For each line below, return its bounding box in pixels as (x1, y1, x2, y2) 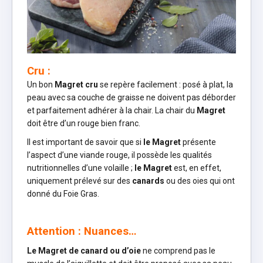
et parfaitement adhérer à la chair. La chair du (27, 105, 197, 115)
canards (132, 176, 164, 186)
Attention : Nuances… (27, 224, 136, 238)
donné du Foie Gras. (27, 188, 99, 198)
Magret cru (55, 79, 98, 89)
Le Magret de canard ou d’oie (27, 245, 141, 255)
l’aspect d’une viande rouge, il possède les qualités (27, 150, 212, 160)
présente (181, 137, 216, 147)
